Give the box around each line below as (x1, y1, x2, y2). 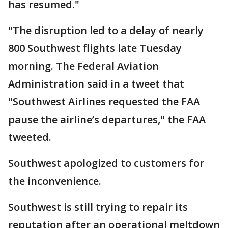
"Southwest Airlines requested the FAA (8, 95, 200, 109)
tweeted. (8, 130, 54, 145)
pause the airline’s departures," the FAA (8, 112, 206, 127)
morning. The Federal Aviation (8, 59, 159, 73)
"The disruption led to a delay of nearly (8, 23, 204, 38)
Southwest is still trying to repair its (8, 200, 188, 214)
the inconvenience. (8, 174, 104, 188)
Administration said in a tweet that (8, 77, 184, 91)
